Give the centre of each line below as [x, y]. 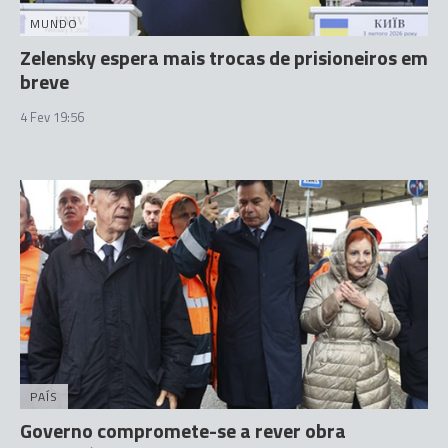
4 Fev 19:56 [52, 116]
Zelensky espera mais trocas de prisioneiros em [224, 57]
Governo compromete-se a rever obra [183, 430]
